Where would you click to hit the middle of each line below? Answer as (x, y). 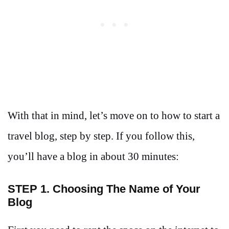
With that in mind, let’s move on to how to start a (114, 115)
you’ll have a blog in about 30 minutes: (93, 156)
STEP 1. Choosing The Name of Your (104, 189)
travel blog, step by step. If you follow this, (101, 136)
